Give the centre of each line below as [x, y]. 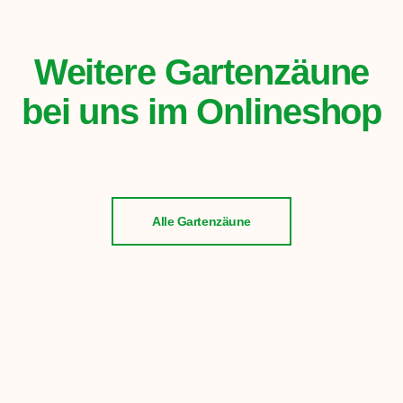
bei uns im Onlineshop [201, 112]
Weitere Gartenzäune [201, 72]
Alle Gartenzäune [201, 222]
